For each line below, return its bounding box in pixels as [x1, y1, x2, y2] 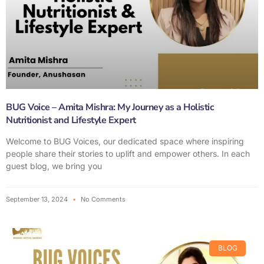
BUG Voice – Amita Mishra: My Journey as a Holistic [6, 101, 214, 114]
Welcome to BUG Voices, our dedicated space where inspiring [6, 136, 244, 147]
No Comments [79, 195, 126, 204]
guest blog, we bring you [6, 161, 102, 171]
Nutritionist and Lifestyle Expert [6, 114, 136, 127]
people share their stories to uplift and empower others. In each [6, 148, 250, 159]
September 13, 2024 [6, 195, 70, 204]
